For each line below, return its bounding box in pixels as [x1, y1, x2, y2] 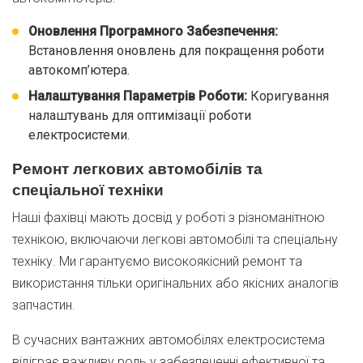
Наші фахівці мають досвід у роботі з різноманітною [12, 210, 325, 225]
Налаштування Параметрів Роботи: [28, 88, 247, 104]
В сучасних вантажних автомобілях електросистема [12, 332, 325, 348]
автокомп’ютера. [28, 62, 130, 78]
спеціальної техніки [12, 179, 164, 200]
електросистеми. [28, 127, 130, 143]
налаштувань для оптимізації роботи [28, 108, 251, 123]
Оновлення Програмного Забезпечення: [28, 23, 278, 39]
